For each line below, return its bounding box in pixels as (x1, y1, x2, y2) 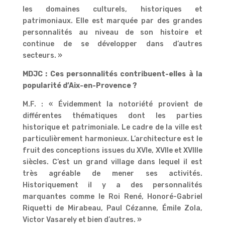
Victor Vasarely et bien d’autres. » (22, 215, 142, 224)
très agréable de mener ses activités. (22, 169, 203, 178)
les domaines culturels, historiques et (22, 5, 203, 14)
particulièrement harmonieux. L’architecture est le (22, 134, 203, 143)
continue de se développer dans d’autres (22, 39, 203, 48)
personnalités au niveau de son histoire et (22, 28, 203, 37)
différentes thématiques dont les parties (22, 111, 203, 120)
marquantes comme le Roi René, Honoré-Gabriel (22, 192, 203, 201)
